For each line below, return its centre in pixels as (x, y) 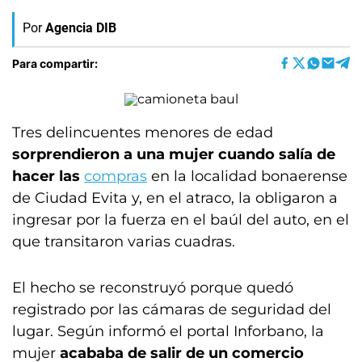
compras (116, 176)
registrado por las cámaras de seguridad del (172, 309)
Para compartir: (55, 63)
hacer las (48, 176)
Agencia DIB (81, 28)
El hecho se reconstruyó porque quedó (153, 288)
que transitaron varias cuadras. (124, 242)
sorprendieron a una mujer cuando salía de (174, 154)
